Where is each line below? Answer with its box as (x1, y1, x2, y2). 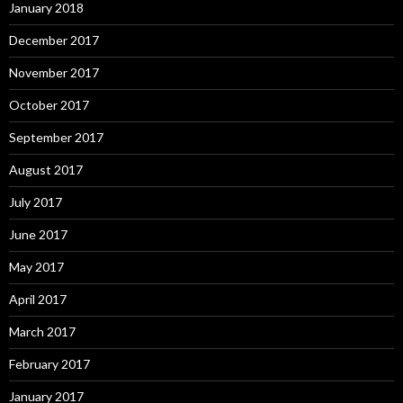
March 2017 (9, 323, 76, 339)
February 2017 (9, 355, 90, 372)
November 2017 (9, 64, 99, 80)
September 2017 (9, 129, 103, 145)
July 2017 (9, 193, 62, 210)
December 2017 (9, 31, 99, 48)
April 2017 (9, 291, 67, 307)
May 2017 (9, 258, 64, 274)
